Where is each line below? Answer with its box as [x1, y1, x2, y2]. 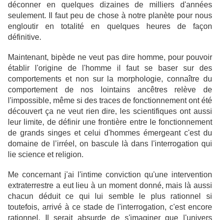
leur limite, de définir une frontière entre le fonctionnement [8, 118, 212, 127]
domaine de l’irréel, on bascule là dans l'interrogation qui [8, 139, 212, 148]
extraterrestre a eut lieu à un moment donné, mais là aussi [8, 181, 212, 190]
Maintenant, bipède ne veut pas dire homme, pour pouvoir [8, 53, 212, 62]
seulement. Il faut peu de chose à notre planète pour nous [8, 11, 212, 20]
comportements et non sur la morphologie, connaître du [8, 75, 212, 83]
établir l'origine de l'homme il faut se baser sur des [8, 64, 212, 73]
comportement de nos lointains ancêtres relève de [8, 85, 212, 94]
